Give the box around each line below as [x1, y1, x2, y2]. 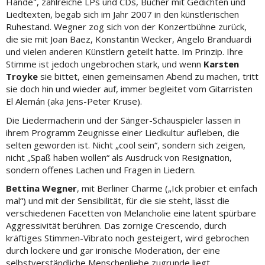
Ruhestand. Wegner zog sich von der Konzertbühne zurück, [6, 21, 247, 33]
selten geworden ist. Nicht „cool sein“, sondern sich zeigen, [6, 138, 245, 151]
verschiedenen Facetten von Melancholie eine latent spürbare [6, 207, 256, 219]
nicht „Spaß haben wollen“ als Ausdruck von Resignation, [6, 151, 232, 163]
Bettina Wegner [6, 182, 77, 194]
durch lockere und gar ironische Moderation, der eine [6, 244, 220, 256]
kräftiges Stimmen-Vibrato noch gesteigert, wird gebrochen [6, 232, 249, 244]
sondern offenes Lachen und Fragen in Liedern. [6, 163, 196, 176]
